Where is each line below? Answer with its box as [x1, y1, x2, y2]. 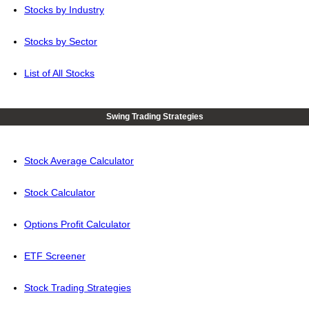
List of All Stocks [24, 68, 94, 79]
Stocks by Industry [24, 4, 104, 16]
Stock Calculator [24, 187, 95, 199]
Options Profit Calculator [24, 219, 130, 230]
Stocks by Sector [24, 36, 97, 48]
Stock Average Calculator [24, 155, 134, 167]
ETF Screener [24, 250, 86, 262]
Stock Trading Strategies [24, 282, 131, 294]
